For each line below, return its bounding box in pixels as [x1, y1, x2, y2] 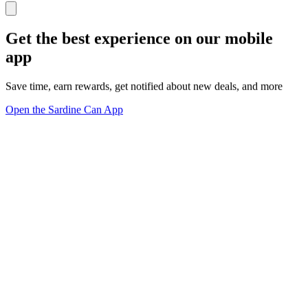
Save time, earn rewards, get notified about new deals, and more [5, 80, 283, 92]
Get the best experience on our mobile [5, 30, 273, 47]
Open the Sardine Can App [5, 103, 123, 115]
